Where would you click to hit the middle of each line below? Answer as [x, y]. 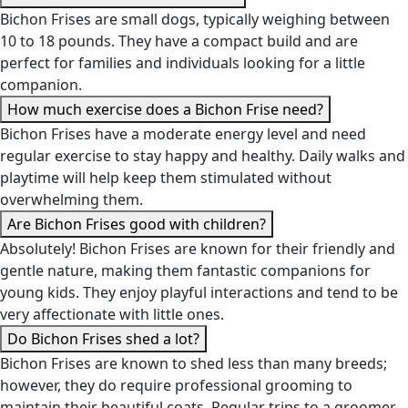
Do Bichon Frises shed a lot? [103, 339]
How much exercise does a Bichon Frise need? [165, 110]
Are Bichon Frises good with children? [137, 224]
